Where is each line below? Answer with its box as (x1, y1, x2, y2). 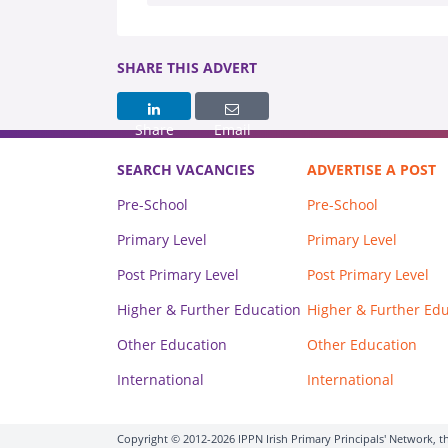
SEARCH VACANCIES (117, 159, 255, 179)
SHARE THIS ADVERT (117, 57, 257, 77)
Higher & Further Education (117, 299, 301, 319)
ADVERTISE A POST (307, 159, 436, 179)
